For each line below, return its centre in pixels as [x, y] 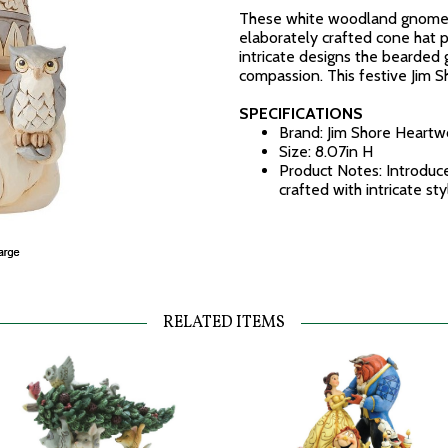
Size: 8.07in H [326, 151]
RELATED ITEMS [224, 323]
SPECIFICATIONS [301, 113]
